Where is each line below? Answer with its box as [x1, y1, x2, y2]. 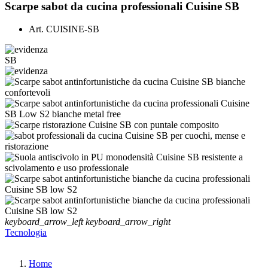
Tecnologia [5, 227, 47, 238]
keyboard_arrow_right [86, 217, 170, 227]
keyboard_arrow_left [5, 217, 83, 227]
